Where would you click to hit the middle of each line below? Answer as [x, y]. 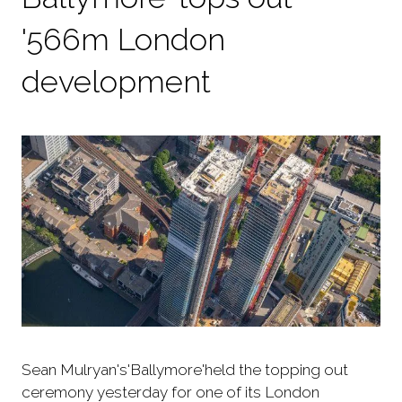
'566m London [123, 39]
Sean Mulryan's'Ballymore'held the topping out [185, 369]
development [116, 81]
